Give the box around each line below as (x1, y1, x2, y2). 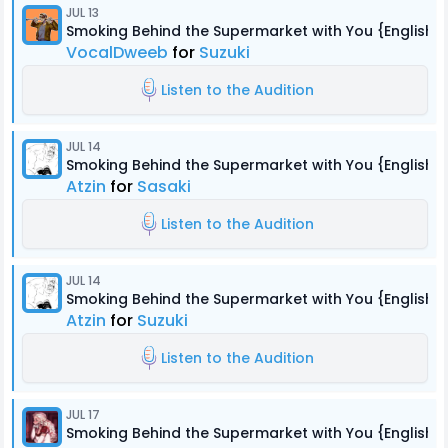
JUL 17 (66, 406, 100, 423)
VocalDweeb (66, 41, 168, 64)
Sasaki (137, 175, 191, 198)
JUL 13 (66, 4, 99, 21)
